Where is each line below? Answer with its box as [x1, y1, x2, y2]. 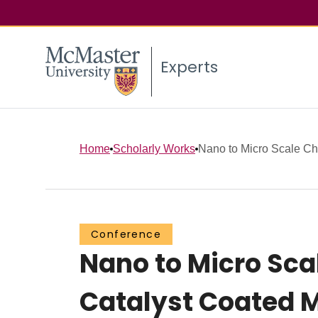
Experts [160, 56, 218, 79]
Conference [91, 227, 161, 242]
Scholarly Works [113, 142, 195, 155]
